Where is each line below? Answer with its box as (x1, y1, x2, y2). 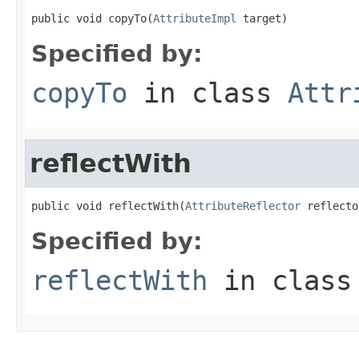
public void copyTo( (31, 11, 153, 25)
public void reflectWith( (31, 199, 185, 212)
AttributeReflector (185, 199, 301, 212)
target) (236, 11, 288, 25)
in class (127, 76, 288, 109)
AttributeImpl (153, 11, 236, 25)
